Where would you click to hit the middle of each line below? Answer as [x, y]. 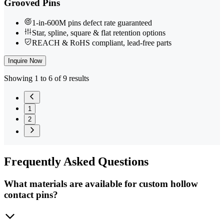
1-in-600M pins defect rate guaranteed [92, 23]
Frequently [32, 162]
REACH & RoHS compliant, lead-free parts [102, 43]
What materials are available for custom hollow [101, 184]
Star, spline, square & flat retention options [99, 33]
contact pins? [31, 195]
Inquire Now [25, 61]
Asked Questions [105, 162]
